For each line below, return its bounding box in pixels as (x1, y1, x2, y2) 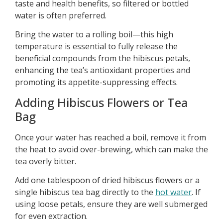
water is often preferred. (15, 9, 107, 21)
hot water (155, 187, 192, 198)
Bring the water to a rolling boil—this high (15, 29, 173, 40)
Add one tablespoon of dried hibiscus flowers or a (15, 175, 200, 186)
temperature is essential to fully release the (15, 41, 178, 52)
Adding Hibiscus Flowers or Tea (15, 94, 188, 111)
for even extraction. (15, 211, 88, 222)
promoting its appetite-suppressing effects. (15, 77, 178, 88)
